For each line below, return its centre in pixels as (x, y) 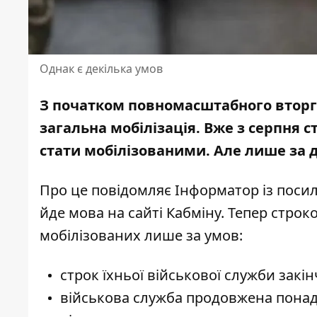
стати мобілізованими (123, 151)
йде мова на (84, 213)
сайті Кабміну (174, 213)
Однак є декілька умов (101, 69)
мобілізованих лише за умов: (141, 236)
